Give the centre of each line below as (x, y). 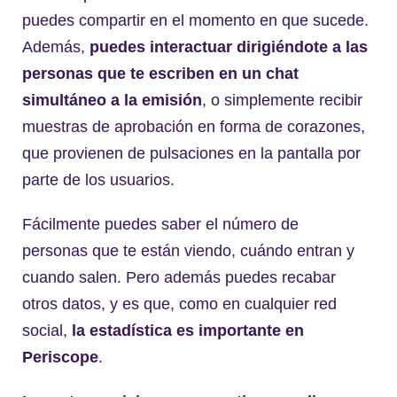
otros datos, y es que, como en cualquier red (179, 304)
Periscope (60, 357)
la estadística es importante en (188, 330)
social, (47, 330)
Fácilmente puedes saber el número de (160, 224)
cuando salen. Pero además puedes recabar (179, 277)
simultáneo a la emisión (112, 100)
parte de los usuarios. (98, 179)
